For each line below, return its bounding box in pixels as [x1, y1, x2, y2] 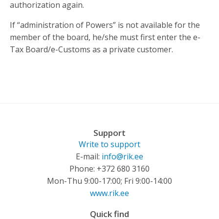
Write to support [79, 139, 140, 150]
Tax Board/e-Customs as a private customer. [10, 44, 173, 55]
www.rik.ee [90, 188, 129, 198]
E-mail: [76, 151, 102, 162]
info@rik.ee [102, 151, 143, 162]
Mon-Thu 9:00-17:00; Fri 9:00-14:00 [47, 175, 172, 186]
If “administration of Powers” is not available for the [10, 20, 200, 30]
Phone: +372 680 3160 [69, 163, 150, 174]
